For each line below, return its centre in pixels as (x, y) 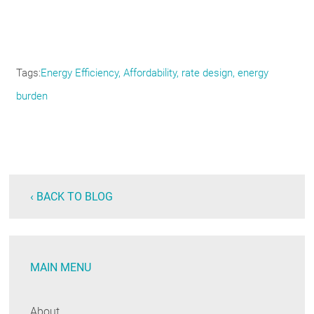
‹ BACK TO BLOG (72, 197)
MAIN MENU (61, 268)
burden (32, 96)
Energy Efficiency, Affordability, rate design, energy (155, 73)
